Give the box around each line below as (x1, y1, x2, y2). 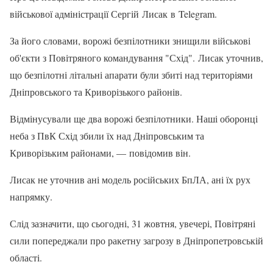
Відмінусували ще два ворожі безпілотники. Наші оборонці (10, 112, 258, 126)
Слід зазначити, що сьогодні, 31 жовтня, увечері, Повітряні (10, 217, 255, 230)
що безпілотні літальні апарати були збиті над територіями (10, 68, 253, 82)
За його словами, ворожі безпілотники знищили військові (10, 34, 250, 48)
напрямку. (10, 190, 52, 204)
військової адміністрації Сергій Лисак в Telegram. (10, 7, 217, 21)
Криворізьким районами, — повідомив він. (10, 146, 191, 160)
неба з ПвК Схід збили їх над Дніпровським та (10, 129, 204, 143)
